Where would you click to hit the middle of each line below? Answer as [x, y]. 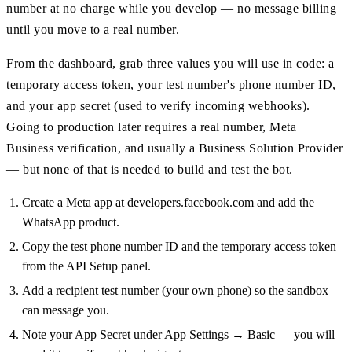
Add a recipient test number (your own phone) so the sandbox [175, 290]
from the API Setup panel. [86, 266]
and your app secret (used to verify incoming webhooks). [158, 105]
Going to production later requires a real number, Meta [151, 126]
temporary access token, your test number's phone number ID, [171, 84]
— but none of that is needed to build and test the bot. [150, 169]
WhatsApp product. [71, 222]
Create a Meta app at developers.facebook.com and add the [168, 202]
